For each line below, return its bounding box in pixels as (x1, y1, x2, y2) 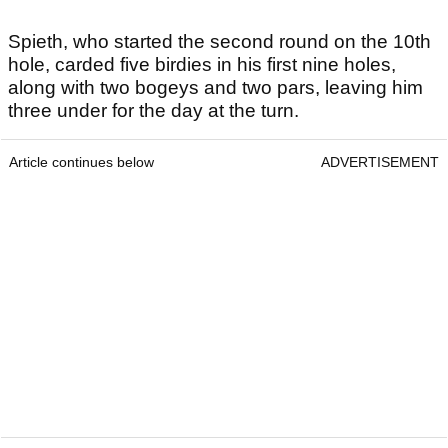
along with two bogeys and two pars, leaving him (8, 77, 423, 99)
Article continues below (9, 154, 154, 171)
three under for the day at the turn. (8, 100, 299, 122)
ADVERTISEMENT (321, 154, 439, 171)
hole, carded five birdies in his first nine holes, (8, 54, 396, 76)
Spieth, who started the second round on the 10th (8, 31, 431, 53)
